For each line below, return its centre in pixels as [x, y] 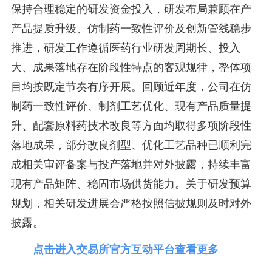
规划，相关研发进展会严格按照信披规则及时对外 [131, 203]
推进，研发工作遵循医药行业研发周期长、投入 [125, 48]
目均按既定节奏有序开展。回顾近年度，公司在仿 [131, 87]
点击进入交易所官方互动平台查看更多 [125, 250]
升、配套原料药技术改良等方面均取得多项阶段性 [131, 126]
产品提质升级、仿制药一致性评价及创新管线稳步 [131, 29]
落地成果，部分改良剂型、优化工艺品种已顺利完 [131, 145]
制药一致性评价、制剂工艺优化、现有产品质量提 [131, 106]
